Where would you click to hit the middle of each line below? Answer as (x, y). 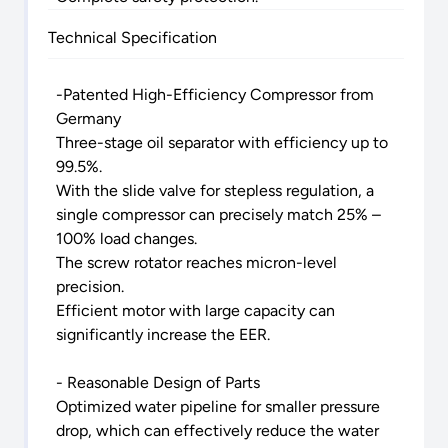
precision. (90, 287)
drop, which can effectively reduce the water (217, 431)
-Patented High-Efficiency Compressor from (215, 95)
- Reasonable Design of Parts (158, 383)
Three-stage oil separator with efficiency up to (222, 143)
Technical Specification (132, 38)
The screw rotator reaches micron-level (196, 263)
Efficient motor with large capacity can (195, 311)
